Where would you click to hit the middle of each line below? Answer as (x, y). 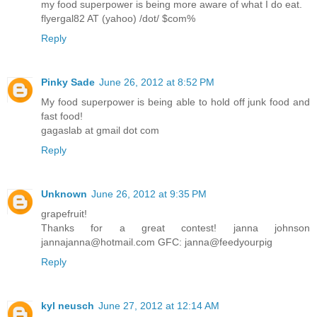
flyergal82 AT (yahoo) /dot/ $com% (118, 19)
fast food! (62, 116)
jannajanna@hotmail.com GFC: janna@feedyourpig (157, 242)
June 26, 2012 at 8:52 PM (157, 82)
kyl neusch (68, 306)
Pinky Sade (68, 82)
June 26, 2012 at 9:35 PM (149, 194)
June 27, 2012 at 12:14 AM (159, 306)
